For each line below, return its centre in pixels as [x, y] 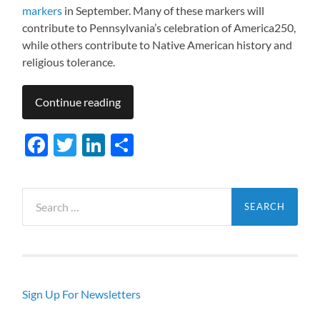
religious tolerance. [69, 61]
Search [38, 194]
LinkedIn [149, 144]
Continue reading [78, 101]
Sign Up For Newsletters [82, 294]
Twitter [114, 144]
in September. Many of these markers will [164, 10]
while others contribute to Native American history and [157, 44]
